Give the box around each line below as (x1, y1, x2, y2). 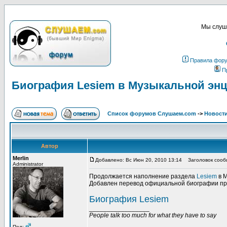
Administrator (13, 161, 43, 167)
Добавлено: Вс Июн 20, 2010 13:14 (95, 157, 182, 163)
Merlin (13, 155, 29, 161)
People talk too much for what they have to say (89, 212, 216, 219)
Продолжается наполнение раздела (89, 173, 197, 180)
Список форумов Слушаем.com (107, 110, 196, 117)
